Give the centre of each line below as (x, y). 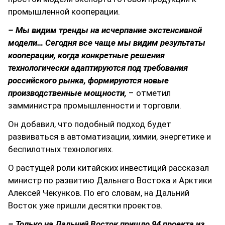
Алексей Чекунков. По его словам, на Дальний (99, 193)
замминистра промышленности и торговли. (95, 106)
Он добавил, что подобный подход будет (90, 124)
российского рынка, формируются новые (88, 81)
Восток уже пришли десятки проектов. (85, 206)
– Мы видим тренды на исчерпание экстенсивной (105, 30)
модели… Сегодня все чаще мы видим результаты (107, 43)
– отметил (149, 93)
